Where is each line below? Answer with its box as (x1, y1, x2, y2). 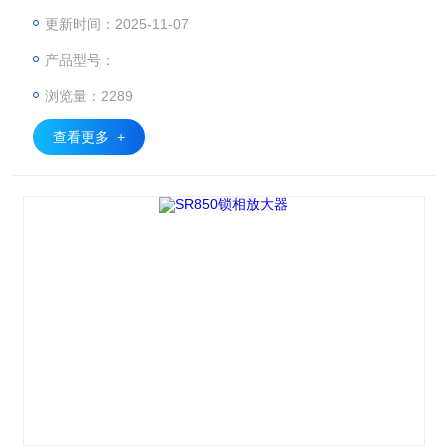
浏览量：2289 (45, 88, 134, 104)
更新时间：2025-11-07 (45, 16, 190, 32)
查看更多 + (53, 129, 126, 145)
